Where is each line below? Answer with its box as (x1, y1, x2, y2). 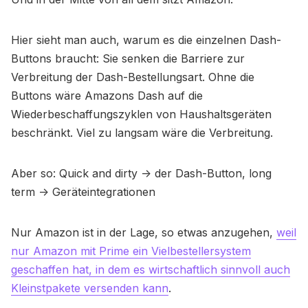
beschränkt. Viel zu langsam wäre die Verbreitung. (11, 126, 273, 140)
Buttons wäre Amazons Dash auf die (11, 89, 203, 103)
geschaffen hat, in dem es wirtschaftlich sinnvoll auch (11, 263, 290, 277)
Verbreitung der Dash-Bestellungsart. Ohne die (11, 70, 254, 85)
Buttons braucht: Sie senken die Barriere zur (11, 52, 245, 66)
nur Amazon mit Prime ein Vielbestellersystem (11, 244, 251, 258)
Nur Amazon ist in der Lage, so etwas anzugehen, (11, 225, 276, 240)
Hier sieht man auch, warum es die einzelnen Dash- (11, 33, 281, 47)
